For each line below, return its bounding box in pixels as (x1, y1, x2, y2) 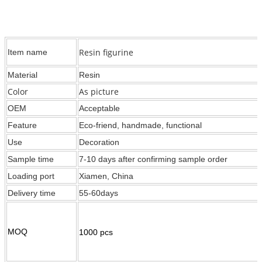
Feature (8, 120, 37, 130)
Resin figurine (79, 46, 133, 58)
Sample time (8, 154, 54, 164)
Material (8, 70, 37, 80)
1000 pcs (79, 227, 113, 237)
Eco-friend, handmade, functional (79, 120, 202, 130)
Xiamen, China (79, 171, 133, 181)
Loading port (8, 171, 54, 181)
